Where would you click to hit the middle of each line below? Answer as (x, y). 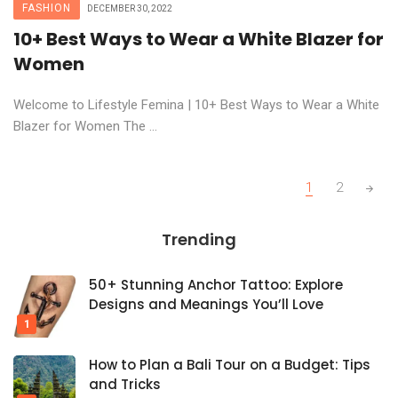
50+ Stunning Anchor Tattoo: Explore (216, 284)
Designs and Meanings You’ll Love (206, 304)
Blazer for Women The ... (85, 126)
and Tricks (125, 384)
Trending (199, 239)
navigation (52, 201)
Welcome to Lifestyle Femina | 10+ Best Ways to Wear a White (196, 104)
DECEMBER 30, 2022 (130, 8)
